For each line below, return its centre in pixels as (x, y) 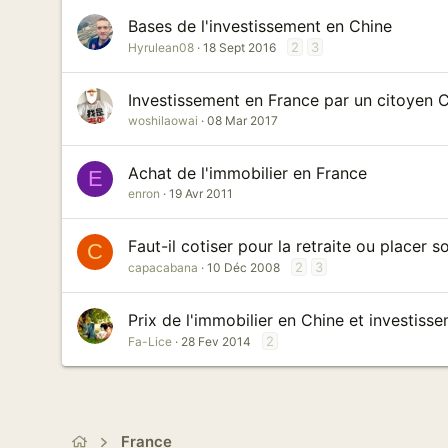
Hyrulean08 (161, 47)
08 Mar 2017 (242, 120)
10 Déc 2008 (243, 267)
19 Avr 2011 (201, 193)
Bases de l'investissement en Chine (260, 26)
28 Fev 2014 (216, 341)
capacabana (163, 267)
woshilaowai (163, 120)
